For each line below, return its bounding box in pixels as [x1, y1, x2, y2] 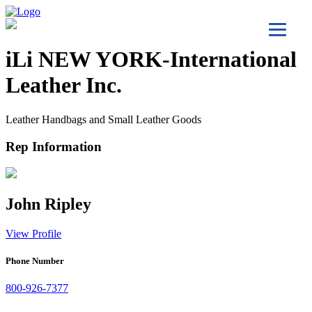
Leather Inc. [6, 72, 122, 98]
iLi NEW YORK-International [6, 47, 297, 72]
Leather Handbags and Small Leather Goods [6, 113, 201, 125]
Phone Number [6, 256, 64, 267]
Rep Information [6, 139, 102, 154]
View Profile [6, 228, 61, 240]
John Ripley [6, 195, 91, 214]
